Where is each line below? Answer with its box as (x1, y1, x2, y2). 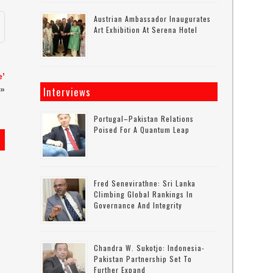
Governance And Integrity (94, 200, 183, 210)
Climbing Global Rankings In (94, 189, 194, 199)
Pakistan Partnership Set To (94, 253, 193, 264)
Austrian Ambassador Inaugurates (94, 13, 211, 24)
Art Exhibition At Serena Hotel (94, 24, 198, 35)
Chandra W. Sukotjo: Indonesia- (94, 243, 205, 253)
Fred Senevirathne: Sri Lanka (94, 178, 196, 188)
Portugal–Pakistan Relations (94, 113, 194, 124)
